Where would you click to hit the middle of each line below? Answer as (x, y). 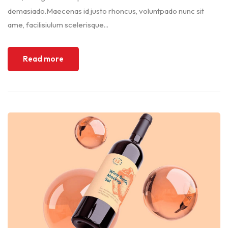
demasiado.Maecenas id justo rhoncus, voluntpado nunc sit (106, 11)
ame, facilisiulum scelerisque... (58, 25)
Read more (43, 59)
